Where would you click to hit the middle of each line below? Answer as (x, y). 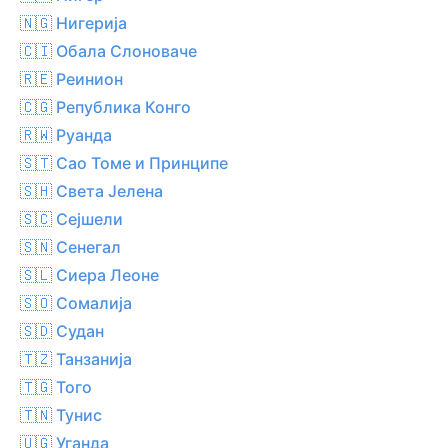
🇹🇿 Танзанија (76, 358)
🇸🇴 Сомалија (76, 302)
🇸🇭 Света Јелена (91, 190)
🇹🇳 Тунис (61, 414)
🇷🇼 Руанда (66, 134)
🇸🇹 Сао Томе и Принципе (124, 162)
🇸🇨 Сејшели (71, 218)
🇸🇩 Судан (62, 330)
